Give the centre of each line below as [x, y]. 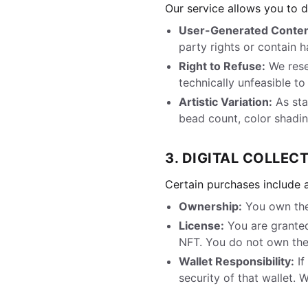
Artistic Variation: [225, 102]
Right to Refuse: [222, 66]
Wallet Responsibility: [236, 261]
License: [201, 225]
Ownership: [210, 206]
